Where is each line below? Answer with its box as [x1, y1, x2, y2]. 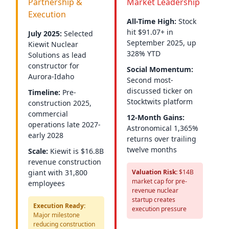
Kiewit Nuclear [28, 39, 78, 49]
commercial [28, 109, 68, 119]
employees [28, 178, 65, 188]
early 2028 [28, 130, 63, 140]
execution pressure [132, 204, 187, 213]
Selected [62, 29, 93, 38]
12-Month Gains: [127, 112, 185, 122]
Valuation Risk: [132, 168, 177, 176]
